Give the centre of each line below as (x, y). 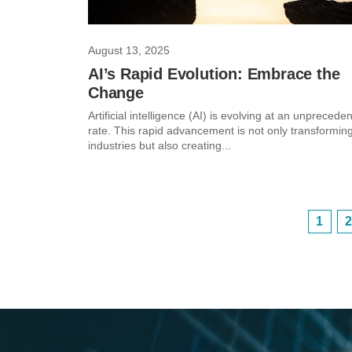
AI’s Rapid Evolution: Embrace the (214, 74)
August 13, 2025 (128, 50)
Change (115, 93)
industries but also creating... (159, 145)
